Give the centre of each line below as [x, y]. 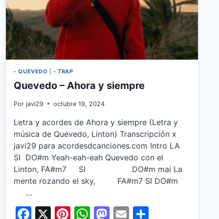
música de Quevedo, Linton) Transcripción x [95, 134]
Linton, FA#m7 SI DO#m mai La [98, 169]
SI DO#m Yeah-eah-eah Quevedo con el [89, 157]
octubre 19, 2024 [79, 104]
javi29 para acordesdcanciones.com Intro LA [101, 145]
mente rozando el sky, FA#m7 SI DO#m [100, 181]
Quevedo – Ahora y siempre [79, 85]
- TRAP [63, 72]
